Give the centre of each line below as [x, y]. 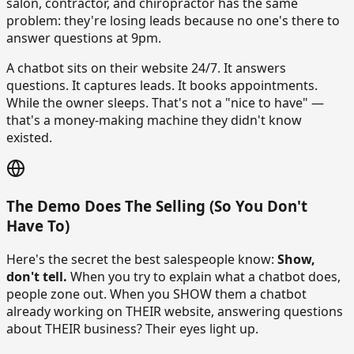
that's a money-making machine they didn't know [154, 120]
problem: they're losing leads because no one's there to [173, 20]
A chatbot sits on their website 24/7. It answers [146, 68]
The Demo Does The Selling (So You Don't [157, 206]
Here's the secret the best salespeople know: [142, 260]
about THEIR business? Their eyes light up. [132, 329]
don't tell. [37, 277]
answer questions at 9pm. [84, 38]
